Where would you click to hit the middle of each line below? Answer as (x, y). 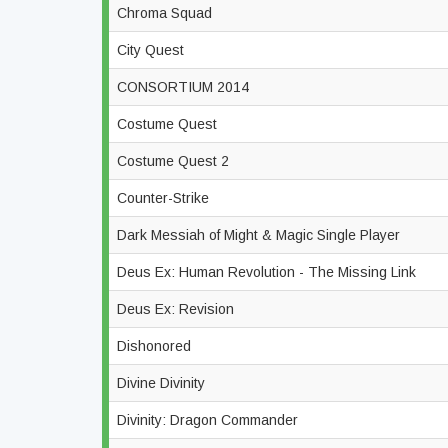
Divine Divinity (163, 383)
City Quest (152, 50)
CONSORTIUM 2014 (185, 87)
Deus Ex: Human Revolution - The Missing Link (268, 272)
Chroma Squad (166, 13)
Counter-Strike (165, 198)
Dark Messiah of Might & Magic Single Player (260, 235)
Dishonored (156, 346)
